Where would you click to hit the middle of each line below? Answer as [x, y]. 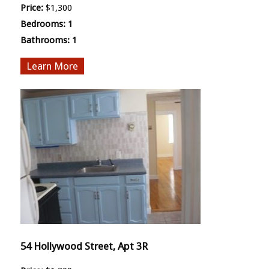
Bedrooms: [43, 24]
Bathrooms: [45, 40]
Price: [32, 8]
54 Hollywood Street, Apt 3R [84, 246]
